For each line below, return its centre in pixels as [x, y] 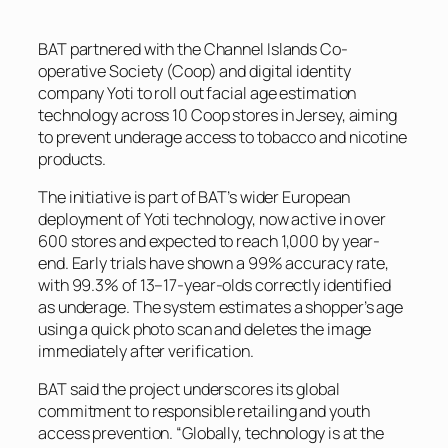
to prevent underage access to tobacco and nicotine [222, 136]
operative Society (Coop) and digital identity [194, 70]
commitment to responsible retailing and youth [204, 411]
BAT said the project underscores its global [189, 389]
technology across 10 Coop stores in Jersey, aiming [217, 114]
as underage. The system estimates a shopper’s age [221, 306]
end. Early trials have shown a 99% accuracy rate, [214, 262]
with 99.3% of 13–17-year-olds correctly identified [214, 284]
